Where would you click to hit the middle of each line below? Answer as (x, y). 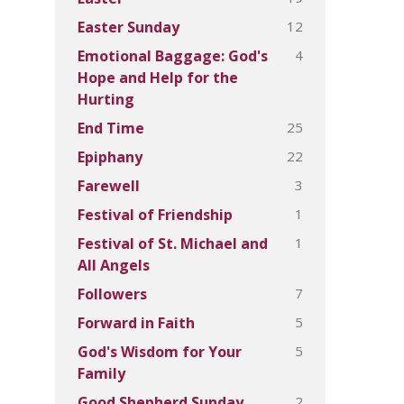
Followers (112, 294)
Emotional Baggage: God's (173, 56)
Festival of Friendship (155, 215)
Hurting (106, 99)
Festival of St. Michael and (173, 243)
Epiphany (110, 157)
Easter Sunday (129, 27)
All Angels (114, 265)
